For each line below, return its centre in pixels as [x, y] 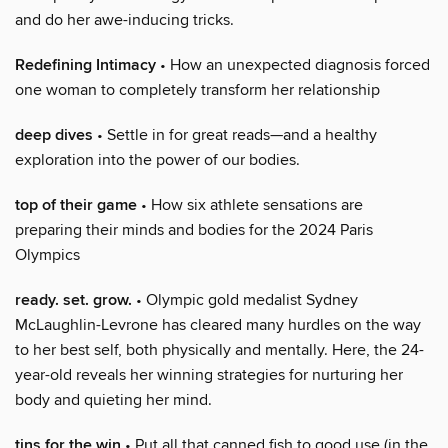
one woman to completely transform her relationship [197, 89]
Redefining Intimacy [85, 65]
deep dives [54, 135]
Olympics [47, 254]
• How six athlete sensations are [250, 204]
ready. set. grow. [73, 300]
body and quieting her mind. [113, 399]
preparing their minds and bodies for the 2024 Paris [194, 229]
